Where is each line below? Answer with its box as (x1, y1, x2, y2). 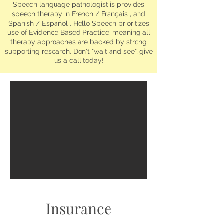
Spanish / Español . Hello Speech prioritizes (8, 19, 149, 27)
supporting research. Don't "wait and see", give (4, 47, 153, 55)
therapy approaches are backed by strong (10, 38, 147, 46)
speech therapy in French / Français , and (12, 10, 145, 18)
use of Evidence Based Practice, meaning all (7, 28, 150, 36)
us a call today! (54, 56, 104, 64)
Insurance (46, 198, 111, 218)
